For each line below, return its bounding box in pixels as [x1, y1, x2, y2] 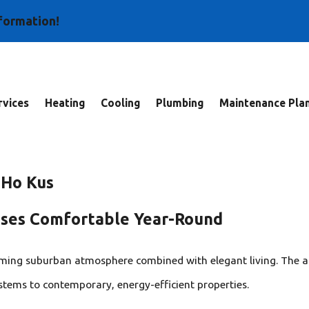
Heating [44, 97, 85, 110]
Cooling [100, 97, 140, 110]
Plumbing [155, 97, 203, 110]
